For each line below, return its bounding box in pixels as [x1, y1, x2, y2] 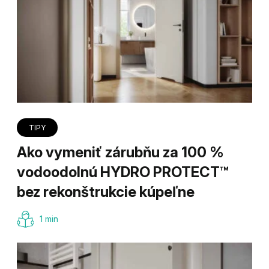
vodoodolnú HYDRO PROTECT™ [17, 163, 229, 181]
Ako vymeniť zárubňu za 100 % [17, 143, 224, 161]
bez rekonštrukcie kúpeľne [17, 183, 195, 201]
